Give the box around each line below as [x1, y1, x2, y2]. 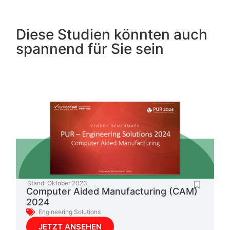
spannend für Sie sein [16, 40, 164, 58]
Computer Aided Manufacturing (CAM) [26, 186, 198, 197]
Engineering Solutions [39, 208, 101, 216]
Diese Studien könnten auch [16, 26, 208, 44]
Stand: [27, 179, 46, 187]
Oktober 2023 [47, 179, 88, 187]
